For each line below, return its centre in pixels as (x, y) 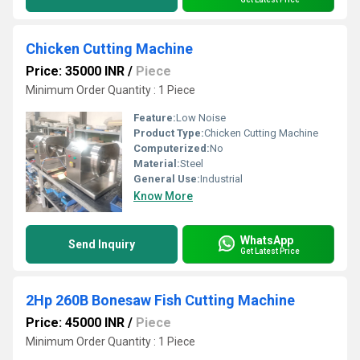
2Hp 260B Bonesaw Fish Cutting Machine (160, 300)
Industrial (221, 179)
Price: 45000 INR (75, 323)
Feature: (155, 118)
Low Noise (201, 118)
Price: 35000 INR (75, 71)
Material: (157, 164)
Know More (163, 196)
